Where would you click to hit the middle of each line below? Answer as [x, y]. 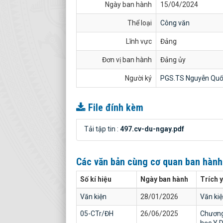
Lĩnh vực [139, 41]
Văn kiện [93, 197]
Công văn [175, 23]
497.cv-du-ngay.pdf [152, 129]
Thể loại [140, 23]
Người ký [138, 78]
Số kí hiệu [96, 179]
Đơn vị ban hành [127, 60]
